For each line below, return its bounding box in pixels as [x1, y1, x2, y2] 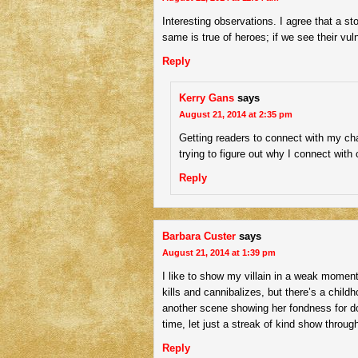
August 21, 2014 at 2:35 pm [179, 109, 292, 119]
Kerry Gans [179, 92, 234, 104]
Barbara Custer [162, 230, 236, 242]
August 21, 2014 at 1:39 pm [162, 248, 276, 257]
